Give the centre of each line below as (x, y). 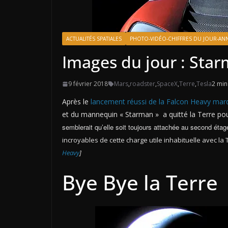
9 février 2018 (88, 84)
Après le (76, 102)
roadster (142, 84)
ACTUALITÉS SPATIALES (94, 39)
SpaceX (167, 84)
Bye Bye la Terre (140, 182)
